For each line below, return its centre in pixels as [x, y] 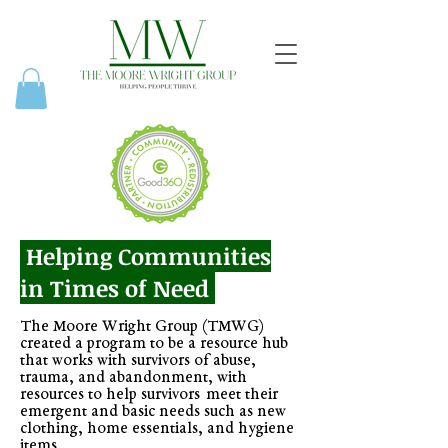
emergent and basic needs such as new [153, 412]
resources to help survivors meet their [149, 395]
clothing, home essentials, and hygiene [157, 429]
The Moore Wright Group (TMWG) [142, 327]
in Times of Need [117, 287]
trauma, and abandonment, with [133, 378]
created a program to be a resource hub [154, 344]
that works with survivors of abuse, [138, 361]
